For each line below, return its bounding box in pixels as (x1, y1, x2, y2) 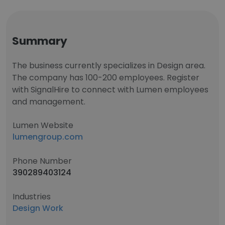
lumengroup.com (13, 131, 83, 143)
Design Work (13, 202, 63, 214)
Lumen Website (13, 120, 73, 131)
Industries (13, 191, 51, 202)
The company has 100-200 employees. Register (12, 72, 199, 83)
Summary (12, 33, 67, 49)
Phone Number (13, 155, 72, 167)
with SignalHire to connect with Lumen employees (12, 84, 208, 95)
